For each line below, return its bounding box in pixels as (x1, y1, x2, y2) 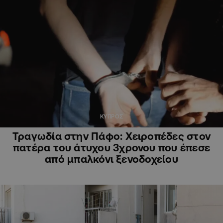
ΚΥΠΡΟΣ (100, 113, 123, 120)
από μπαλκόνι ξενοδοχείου (45, 153, 178, 165)
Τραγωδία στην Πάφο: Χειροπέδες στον (12, 130, 211, 142)
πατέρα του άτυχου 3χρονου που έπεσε (12, 141, 211, 154)
